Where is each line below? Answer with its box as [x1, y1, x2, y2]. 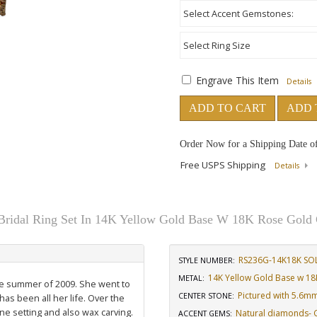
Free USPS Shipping [180, 158, 267, 171]
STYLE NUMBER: [178, 255, 235, 265]
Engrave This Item [196, 74, 279, 87]
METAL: [178, 273, 204, 283]
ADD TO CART [189, 102, 266, 114]
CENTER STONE [178, 291, 232, 301]
